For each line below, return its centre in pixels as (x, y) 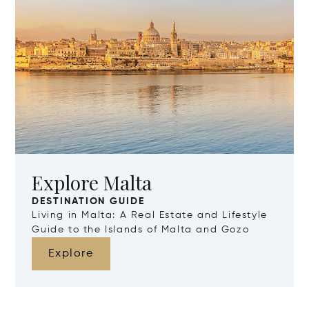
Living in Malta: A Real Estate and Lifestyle (150, 216)
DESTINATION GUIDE (88, 202)
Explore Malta (92, 183)
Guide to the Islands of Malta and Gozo (141, 230)
